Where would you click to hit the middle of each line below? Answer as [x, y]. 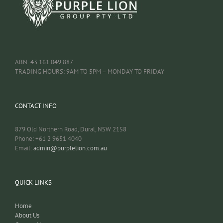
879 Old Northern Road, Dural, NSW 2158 [71, 129]
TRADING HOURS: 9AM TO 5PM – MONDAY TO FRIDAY [90, 71]
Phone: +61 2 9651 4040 [48, 138]
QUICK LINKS [33, 182]
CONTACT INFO [36, 106]
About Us [27, 215]
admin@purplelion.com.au [70, 148]
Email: [24, 148]
